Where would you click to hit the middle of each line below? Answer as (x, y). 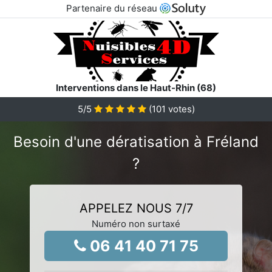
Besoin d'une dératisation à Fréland (136, 141)
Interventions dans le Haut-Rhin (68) (136, 87)
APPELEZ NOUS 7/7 (136, 208)
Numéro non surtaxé (136, 223)
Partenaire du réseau (113, 8)
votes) (180, 109)
